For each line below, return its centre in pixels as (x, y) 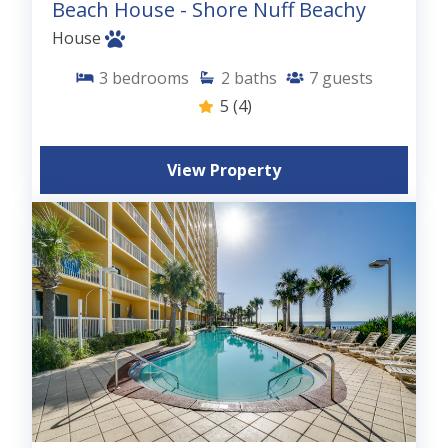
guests (347, 77)
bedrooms (150, 77)
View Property (224, 169)
